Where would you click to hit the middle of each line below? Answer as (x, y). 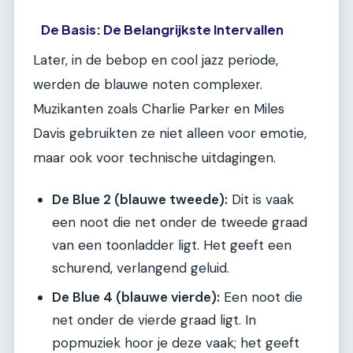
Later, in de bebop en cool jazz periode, (156, 60)
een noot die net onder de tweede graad (180, 222)
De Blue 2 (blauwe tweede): (140, 199)
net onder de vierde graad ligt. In (154, 320)
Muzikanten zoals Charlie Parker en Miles (159, 109)
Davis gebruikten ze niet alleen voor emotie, (170, 134)
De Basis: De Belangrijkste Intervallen (163, 30)
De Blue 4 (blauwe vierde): (136, 297)
